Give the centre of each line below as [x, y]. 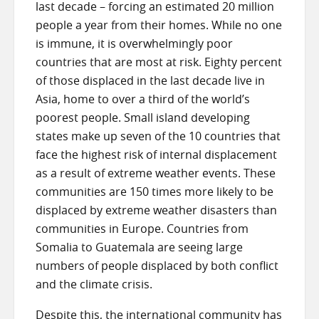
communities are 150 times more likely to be [155, 191]
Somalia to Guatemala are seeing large [139, 247]
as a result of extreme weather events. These [156, 173]
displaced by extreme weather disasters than [156, 210]
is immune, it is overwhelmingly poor [134, 43]
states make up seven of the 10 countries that [158, 136]
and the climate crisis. [95, 284]
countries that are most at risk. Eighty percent [159, 62]
